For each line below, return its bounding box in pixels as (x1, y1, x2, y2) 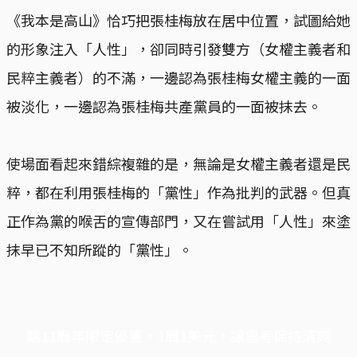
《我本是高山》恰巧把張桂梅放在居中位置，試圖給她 (6, 9, 351, 30)
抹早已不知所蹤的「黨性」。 (6, 238, 193, 260)
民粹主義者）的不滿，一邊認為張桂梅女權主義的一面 (6, 66, 351, 88)
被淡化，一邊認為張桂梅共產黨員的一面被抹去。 (6, 95, 322, 116)
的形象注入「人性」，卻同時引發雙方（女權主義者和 (6, 37, 351, 59)
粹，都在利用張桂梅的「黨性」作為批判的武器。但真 (6, 181, 351, 202)
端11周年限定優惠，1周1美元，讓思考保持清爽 (26, 324, 331, 346)
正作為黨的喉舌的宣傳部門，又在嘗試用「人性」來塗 (6, 210, 351, 231)
